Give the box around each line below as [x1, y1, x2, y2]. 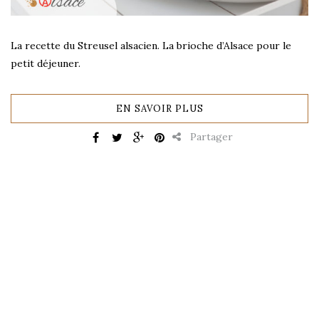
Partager [187, 130, 233, 143]
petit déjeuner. [11, 56, 80, 70]
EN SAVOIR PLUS [115, 102, 204, 115]
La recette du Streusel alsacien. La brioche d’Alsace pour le [11, 38, 291, 52]
